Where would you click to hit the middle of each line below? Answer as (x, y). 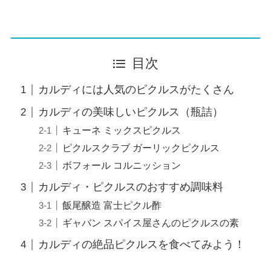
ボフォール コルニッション (122, 165)
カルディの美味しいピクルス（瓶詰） (130, 112)
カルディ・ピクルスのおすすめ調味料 (130, 187)
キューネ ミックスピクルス (122, 130)
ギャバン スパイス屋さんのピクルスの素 (151, 223)
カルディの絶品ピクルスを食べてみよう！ (141, 245)
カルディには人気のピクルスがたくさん (136, 90)
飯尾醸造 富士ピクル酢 (112, 205)
